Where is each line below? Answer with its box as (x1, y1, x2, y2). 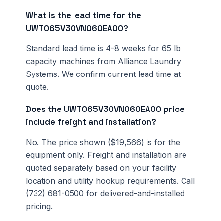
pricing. (26, 201, 53, 212)
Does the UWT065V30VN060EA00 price (26, 104, 184, 115)
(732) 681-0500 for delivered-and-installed (26, 188, 184, 199)
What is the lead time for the (26, 10, 141, 21)
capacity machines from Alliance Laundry (26, 56, 181, 67)
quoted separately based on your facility (26, 163, 176, 173)
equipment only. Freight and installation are (26, 150, 186, 160)
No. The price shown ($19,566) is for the (26, 137, 180, 147)
